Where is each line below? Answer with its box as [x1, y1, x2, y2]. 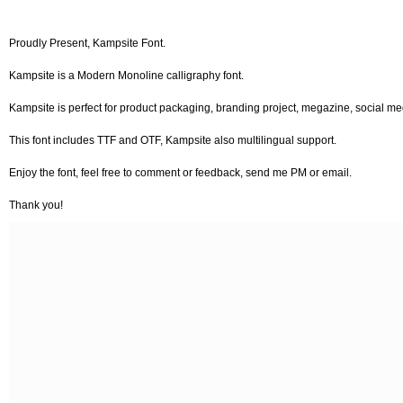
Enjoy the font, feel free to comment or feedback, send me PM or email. [9, 166, 352, 179]
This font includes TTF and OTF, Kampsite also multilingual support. [9, 133, 336, 147]
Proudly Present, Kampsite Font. [9, 36, 166, 49]
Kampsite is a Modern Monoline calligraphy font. [9, 68, 244, 82]
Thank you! [9, 198, 63, 211]
